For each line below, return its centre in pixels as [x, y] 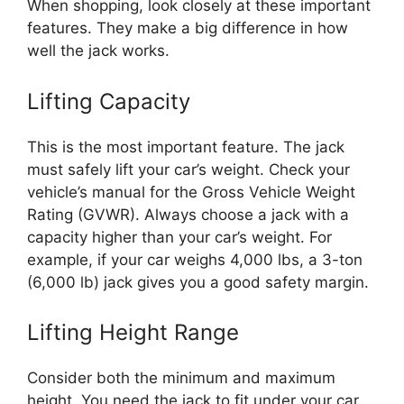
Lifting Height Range [133, 333]
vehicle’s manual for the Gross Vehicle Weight [191, 192]
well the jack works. [98, 51]
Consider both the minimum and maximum [181, 378]
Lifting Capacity [109, 101]
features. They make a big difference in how [188, 28]
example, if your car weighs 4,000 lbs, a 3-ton [195, 259]
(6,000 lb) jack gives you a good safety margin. [198, 282]
